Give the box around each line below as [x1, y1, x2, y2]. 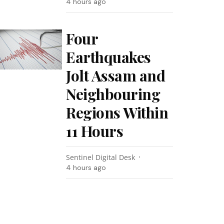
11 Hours [66, 121, 123, 141]
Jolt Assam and [66, 65, 165, 85]
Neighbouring [66, 84, 160, 104]
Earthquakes [66, 47, 151, 67]
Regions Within [66, 102, 168, 122]
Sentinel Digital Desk [66, 152, 135, 162]
